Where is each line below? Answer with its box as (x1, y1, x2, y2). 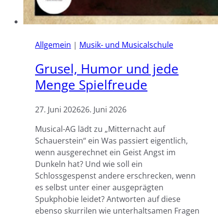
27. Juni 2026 (35, 104, 81, 115)
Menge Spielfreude (35, 76, 147, 94)
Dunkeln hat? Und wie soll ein (35, 158, 143, 169)
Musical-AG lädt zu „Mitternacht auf (35, 123, 165, 134)
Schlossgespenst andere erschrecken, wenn (35, 170, 196, 181)
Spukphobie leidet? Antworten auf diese (35, 193, 181, 204)
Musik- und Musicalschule (79, 39, 173, 50)
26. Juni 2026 (81, 104, 127, 115)
